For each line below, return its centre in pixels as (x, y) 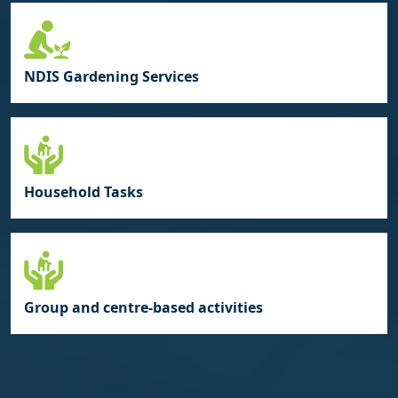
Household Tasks (84, 192)
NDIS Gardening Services (111, 77)
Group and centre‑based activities (143, 308)
